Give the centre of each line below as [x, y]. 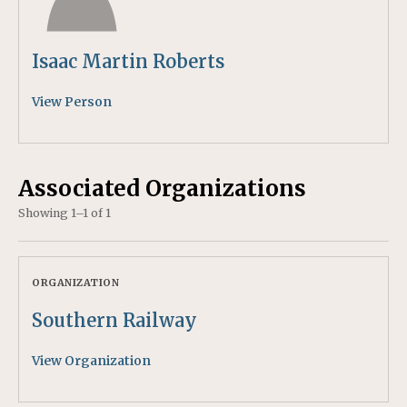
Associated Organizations [162, 188]
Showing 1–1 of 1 [65, 213]
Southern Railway [114, 320]
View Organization [91, 360]
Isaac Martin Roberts [128, 61]
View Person [72, 101]
